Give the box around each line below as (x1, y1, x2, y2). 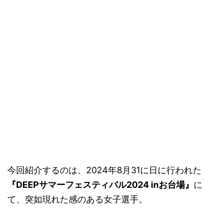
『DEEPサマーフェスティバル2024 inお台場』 (7, 180, 194, 190)
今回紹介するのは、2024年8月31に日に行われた (7, 165, 201, 175)
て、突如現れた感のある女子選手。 (7, 194, 147, 204)
